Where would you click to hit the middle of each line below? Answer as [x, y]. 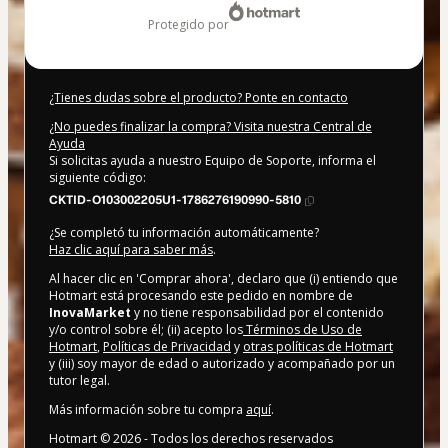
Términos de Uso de [302, 330]
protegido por [192, 25]
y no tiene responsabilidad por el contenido [257, 313]
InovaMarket [90, 313]
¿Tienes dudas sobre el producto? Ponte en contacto [198, 98]
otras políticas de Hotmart [318, 347]
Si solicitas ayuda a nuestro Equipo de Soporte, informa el [212, 161]
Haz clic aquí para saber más [131, 250]
